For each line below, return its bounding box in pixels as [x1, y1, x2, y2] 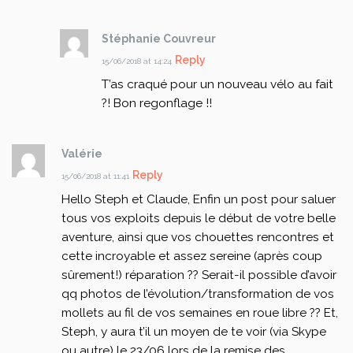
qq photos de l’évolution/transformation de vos [61, 287, 334, 302]
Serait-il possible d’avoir [198, 268, 336, 283]
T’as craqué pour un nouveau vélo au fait [102, 77, 334, 92]
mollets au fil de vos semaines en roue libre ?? [61, 306, 321, 321]
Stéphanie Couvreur [102, 32, 217, 46]
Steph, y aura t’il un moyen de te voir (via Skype [61, 325, 326, 340]
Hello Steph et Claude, [61, 192, 190, 207]
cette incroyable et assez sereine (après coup [61, 249, 322, 264]
